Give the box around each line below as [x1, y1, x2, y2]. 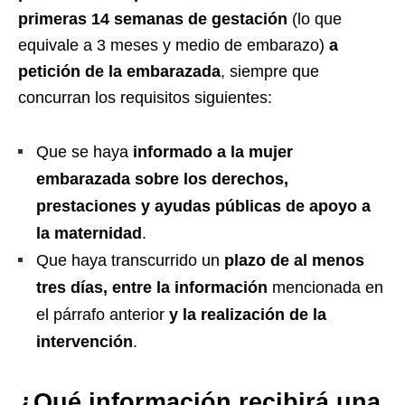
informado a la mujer [133, 142, 293, 161]
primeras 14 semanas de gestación [18, 9, 287, 28]
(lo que [287, 9, 342, 28]
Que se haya [36, 142, 133, 161]
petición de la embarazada [18, 61, 221, 80]
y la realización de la [169, 305, 326, 324]
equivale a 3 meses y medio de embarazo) [18, 35, 325, 54]
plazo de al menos [224, 250, 364, 269]
